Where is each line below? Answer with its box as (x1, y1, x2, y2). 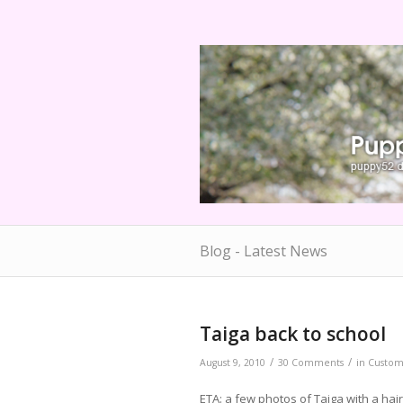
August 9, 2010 (200, 356, 265, 369)
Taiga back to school (200, 321, 386, 346)
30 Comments (278, 356, 344, 369)
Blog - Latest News (200, 241, 327, 261)
